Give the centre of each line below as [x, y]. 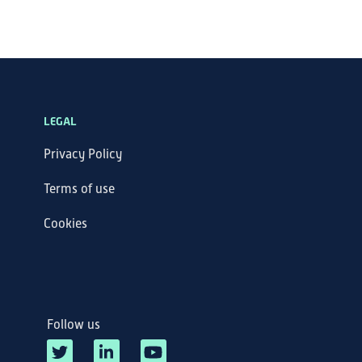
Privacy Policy [82, 154]
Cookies [65, 224]
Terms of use [79, 189]
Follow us [73, 325]
